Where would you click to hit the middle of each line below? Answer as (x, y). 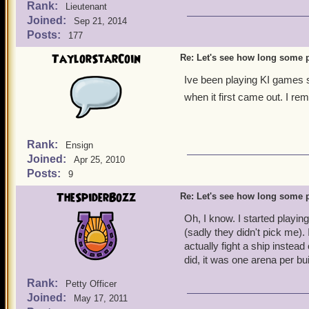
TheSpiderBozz (96, 198)
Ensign (79, 145)
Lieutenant (86, 7)
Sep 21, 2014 (100, 21)
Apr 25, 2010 (99, 160)
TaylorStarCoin (96, 59)
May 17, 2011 (101, 298)
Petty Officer (91, 284)
